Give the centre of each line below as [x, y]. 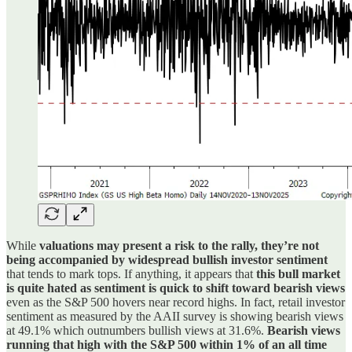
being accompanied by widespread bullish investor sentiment [167, 260]
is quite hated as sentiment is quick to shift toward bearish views [176, 288]
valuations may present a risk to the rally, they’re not [179, 246]
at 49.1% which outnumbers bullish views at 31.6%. [137, 331]
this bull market [298, 274]
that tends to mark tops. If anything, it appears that [131, 274]
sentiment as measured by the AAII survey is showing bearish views [175, 317]
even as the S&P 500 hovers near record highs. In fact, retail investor [176, 302]
